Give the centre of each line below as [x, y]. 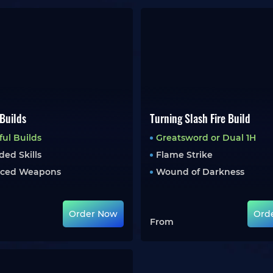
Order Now [93, 214]
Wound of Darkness [200, 172]
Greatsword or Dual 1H [206, 138]
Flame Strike [184, 155]
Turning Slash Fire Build [200, 118]
